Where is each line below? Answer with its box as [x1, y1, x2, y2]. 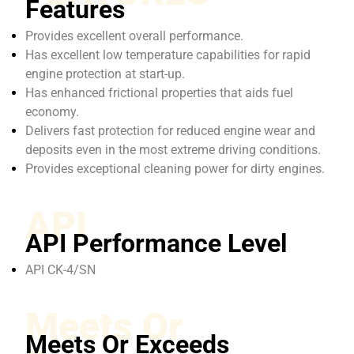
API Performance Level [25, 228, 288, 258]
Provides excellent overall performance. [25, 28, 244, 43]
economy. [25, 104, 80, 119]
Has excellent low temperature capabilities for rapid [25, 47, 311, 62]
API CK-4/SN [25, 262, 96, 277]
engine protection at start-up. [25, 66, 186, 81]
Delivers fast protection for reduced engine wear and [25, 122, 316, 138]
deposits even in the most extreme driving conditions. [25, 141, 322, 157]
